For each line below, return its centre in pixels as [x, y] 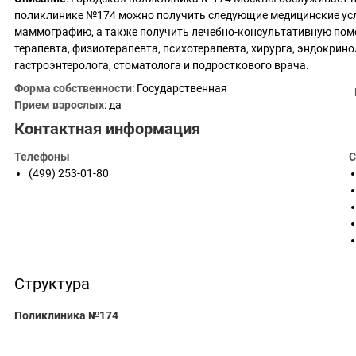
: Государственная [180, 88]
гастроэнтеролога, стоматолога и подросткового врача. [162, 65]
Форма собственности [73, 88]
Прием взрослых [59, 105]
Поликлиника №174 [66, 315]
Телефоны [42, 157]
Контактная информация [107, 129]
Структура [52, 284]
